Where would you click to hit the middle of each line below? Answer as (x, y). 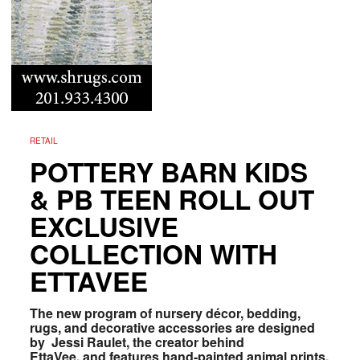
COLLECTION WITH (153, 253)
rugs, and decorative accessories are (143, 327)
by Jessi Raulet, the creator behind (137, 342)
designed (286, 327)
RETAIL (43, 140)
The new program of (92, 313)
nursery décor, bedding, (227, 313)
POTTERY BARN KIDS (168, 171)
